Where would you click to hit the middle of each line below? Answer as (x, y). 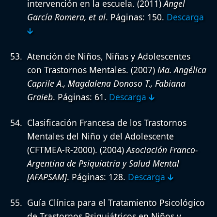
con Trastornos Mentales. (78, 70)
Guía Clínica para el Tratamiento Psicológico (116, 203)
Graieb (40, 97)
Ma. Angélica (182, 70)
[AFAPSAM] (47, 177)
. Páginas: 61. (81, 97)
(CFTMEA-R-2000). (62, 150)
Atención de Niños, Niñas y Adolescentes (109, 56)
